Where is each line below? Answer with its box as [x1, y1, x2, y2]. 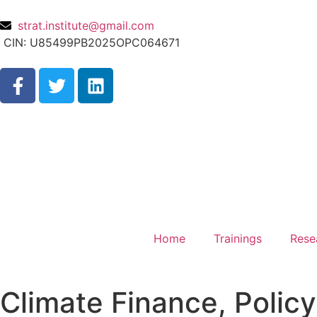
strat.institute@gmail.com [18, 18, 154, 33]
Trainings [214, 231, 262, 246]
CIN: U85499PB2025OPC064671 [4, 35, 180, 50]
